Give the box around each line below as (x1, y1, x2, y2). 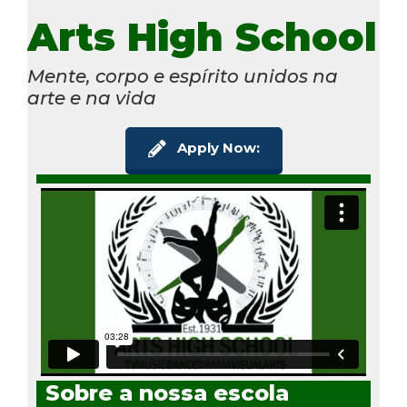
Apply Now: (176, 139, 260, 157)
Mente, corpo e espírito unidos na (27, 65, 338, 88)
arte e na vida (27, 87, 156, 110)
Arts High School (27, 14, 377, 62)
